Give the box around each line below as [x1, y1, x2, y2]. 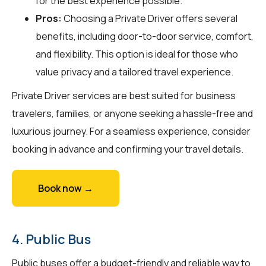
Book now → [38, 181, 93, 195]
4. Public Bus [12, 230, 91, 248]
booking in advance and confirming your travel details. [12, 142, 243, 156]
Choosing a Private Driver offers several [62, 11, 237, 25]
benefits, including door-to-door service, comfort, [36, 29, 254, 43]
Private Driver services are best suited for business [12, 88, 236, 102]
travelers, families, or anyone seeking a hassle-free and [12, 106, 253, 120]
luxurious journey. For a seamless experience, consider [12, 124, 251, 138]
